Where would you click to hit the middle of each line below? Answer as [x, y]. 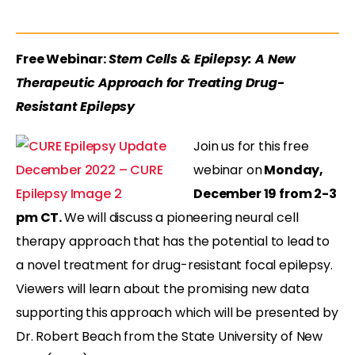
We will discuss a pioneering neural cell [181, 217]
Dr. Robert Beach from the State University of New [170, 336]
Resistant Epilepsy [76, 106]
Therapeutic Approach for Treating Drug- [150, 82]
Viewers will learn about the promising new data [162, 288]
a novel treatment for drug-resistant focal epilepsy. [174, 265]
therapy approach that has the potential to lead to [173, 241]
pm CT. [40, 217]
